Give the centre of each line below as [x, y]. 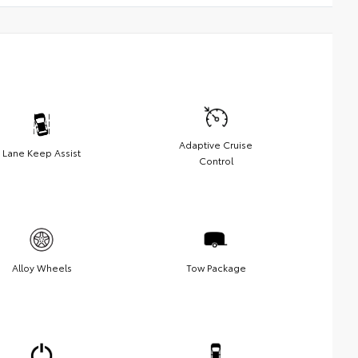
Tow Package [216, 267]
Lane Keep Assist [42, 152]
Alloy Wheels [42, 267]
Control [216, 160]
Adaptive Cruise [216, 144]
